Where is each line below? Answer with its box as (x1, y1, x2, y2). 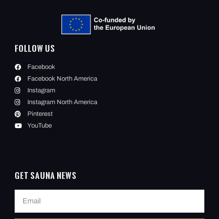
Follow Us (15, 43, 55, 55)
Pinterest (27, 110, 53, 118)
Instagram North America (27, 99, 98, 106)
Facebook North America (27, 75, 98, 83)
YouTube (27, 122, 52, 130)
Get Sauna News (15, 170, 77, 182)
